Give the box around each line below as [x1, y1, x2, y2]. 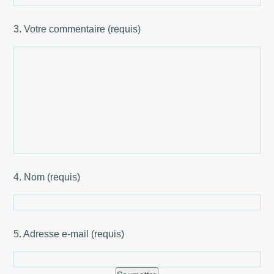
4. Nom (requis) [13, 171, 81, 182]
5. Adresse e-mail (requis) [13, 228, 125, 239]
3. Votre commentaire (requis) [13, 23, 141, 34]
